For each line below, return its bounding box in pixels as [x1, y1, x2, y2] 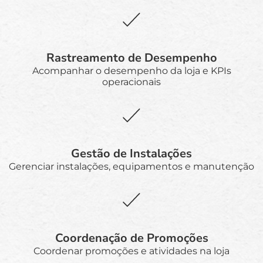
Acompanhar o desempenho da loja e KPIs [32, 65, 231, 76]
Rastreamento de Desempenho [46, 49, 217, 66]
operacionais [102, 76, 161, 87]
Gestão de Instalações [71, 145, 192, 161]
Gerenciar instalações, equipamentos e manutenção [9, 160, 254, 172]
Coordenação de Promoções [55, 230, 208, 246]
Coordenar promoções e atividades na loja [33, 245, 230, 257]
